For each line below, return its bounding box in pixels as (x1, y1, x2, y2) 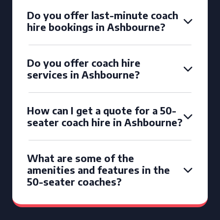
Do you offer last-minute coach (27, 9, 178, 21)
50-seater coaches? (27, 175, 122, 188)
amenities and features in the (27, 164, 170, 176)
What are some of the (27, 152, 134, 164)
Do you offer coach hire (27, 56, 140, 69)
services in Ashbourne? (27, 68, 140, 81)
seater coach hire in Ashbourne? (27, 116, 183, 128)
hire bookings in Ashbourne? (27, 21, 165, 33)
